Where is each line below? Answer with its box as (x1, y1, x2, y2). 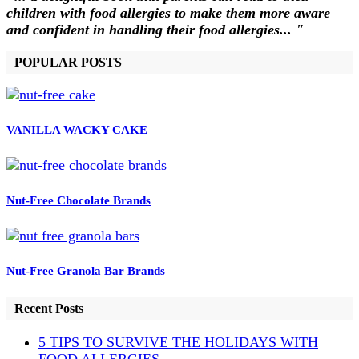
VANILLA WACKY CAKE (6, 123, 147, 136)
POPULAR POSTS (14, 54, 122, 69)
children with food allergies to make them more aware (6, 4, 330, 21)
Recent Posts (14, 301, 83, 316)
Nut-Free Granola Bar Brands (6, 264, 165, 277)
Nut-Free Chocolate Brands (6, 193, 151, 207)
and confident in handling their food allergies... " (6, 21, 304, 38)
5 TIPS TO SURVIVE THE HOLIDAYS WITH (38, 334, 318, 351)
